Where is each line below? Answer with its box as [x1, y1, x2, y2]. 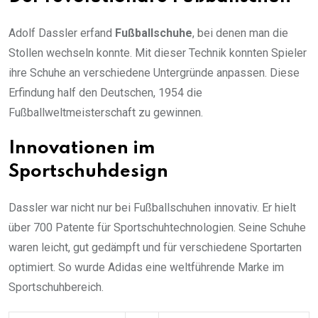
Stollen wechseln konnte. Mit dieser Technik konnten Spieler [9, 46, 307, 60]
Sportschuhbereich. [9, 280, 104, 295]
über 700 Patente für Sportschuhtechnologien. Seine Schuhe [9, 221, 306, 235]
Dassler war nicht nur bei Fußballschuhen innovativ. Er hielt [9, 201, 296, 215]
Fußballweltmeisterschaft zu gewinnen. [9, 106, 203, 120]
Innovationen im [9, 140, 155, 158]
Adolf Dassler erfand [9, 26, 115, 40]
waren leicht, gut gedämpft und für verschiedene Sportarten [9, 241, 302, 255]
